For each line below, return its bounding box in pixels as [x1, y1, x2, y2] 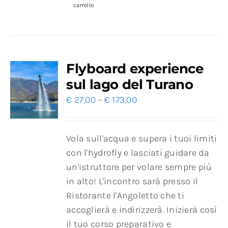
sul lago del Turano [66, 76, 193, 93]
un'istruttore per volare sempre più [66, 161, 212, 173]
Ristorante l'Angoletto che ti [66, 190, 184, 202]
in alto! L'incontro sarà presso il [66, 176, 198, 187]
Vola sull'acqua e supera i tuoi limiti [66, 133, 217, 145]
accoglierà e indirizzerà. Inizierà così [66, 204, 217, 216]
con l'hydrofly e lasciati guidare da [66, 147, 209, 159]
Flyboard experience [66, 61, 204, 77]
